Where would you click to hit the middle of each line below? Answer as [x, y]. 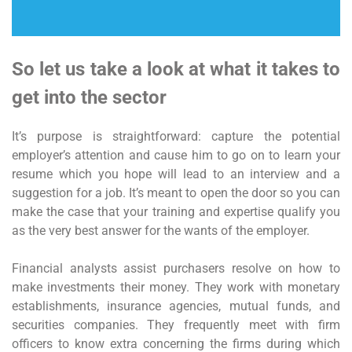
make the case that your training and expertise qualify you [176, 211]
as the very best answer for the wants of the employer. [161, 230]
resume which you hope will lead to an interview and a [176, 174]
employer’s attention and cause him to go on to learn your [176, 155]
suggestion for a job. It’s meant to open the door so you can [176, 192]
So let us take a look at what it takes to [176, 69]
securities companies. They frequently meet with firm [176, 324]
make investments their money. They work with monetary [176, 287]
